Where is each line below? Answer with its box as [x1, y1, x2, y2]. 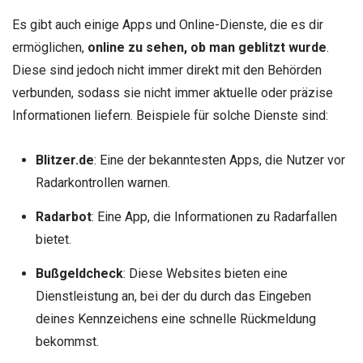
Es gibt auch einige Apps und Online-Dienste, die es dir [12, 16, 323, 32]
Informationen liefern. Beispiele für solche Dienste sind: [12, 107, 328, 123]
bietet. [35, 231, 71, 247]
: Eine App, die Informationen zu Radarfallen [91, 208, 337, 224]
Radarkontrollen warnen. [35, 174, 170, 190]
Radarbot [35, 208, 92, 224]
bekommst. [35, 333, 99, 349]
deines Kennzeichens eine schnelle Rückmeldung [35, 310, 316, 327]
